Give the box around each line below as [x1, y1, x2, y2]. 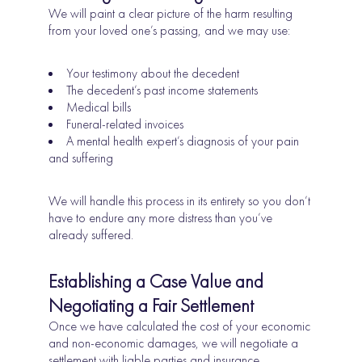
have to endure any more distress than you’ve [48, 208, 273, 226]
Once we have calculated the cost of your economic [48, 317, 311, 335]
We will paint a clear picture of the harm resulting [48, 4, 293, 22]
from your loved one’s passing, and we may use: [48, 21, 291, 39]
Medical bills [66, 98, 132, 116]
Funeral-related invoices [66, 115, 184, 133]
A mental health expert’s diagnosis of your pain [66, 132, 300, 149]
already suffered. [48, 225, 134, 243]
